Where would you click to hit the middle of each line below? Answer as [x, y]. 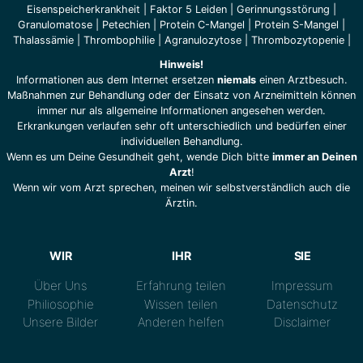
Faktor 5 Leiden [188, 10]
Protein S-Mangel [297, 25]
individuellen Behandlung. [181, 142]
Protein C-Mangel [202, 25]
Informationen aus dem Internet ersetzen [116, 80]
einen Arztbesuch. [301, 80]
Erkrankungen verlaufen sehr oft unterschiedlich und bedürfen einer [181, 126]
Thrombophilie [119, 41]
